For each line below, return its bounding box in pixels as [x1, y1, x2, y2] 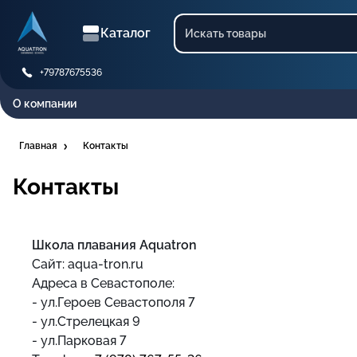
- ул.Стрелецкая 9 [32, 314, 140, 329]
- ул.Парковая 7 [32, 333, 127, 348]
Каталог [100, 25, 151, 41]
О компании [13, 97, 76, 110]
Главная [19, 140, 57, 151]
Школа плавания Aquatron [32, 237, 197, 253]
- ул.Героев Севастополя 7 [32, 295, 195, 310]
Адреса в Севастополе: [32, 276, 175, 291]
